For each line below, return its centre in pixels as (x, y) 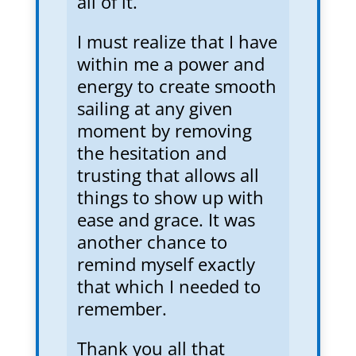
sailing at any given (155, 108)
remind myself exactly (166, 263)
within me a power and (170, 63)
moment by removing (164, 130)
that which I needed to (168, 286)
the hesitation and (151, 152)
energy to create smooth (176, 85)
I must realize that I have (177, 41)
